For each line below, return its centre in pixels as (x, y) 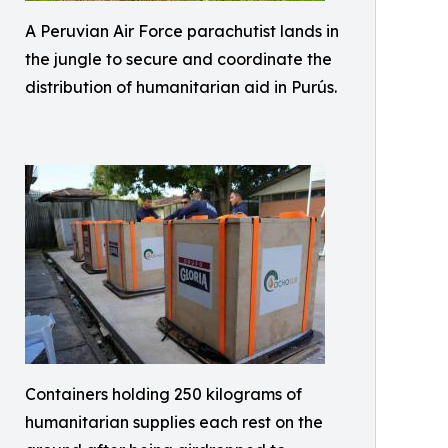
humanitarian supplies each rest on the (174, 422)
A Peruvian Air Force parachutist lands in (182, 31)
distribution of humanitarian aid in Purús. (181, 87)
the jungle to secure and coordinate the (178, 59)
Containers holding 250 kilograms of (163, 394)
